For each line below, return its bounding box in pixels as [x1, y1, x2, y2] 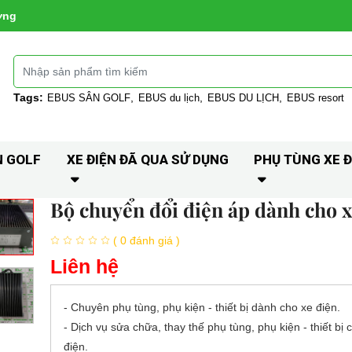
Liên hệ [49, 255, 119, 277]
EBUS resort [287, 91, 345, 104]
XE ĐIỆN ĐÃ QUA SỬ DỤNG [66, 152, 229, 167]
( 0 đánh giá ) [112, 233, 180, 247]
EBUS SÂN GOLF [47, 91, 131, 104]
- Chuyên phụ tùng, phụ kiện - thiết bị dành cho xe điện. [63, 301, 340, 313]
